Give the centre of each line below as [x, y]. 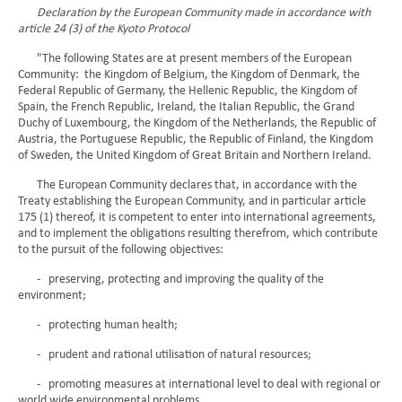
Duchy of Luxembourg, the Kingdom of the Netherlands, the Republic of [197, 123]
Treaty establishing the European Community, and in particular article [192, 201]
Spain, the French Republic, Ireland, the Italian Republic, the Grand [186, 107]
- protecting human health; [98, 325]
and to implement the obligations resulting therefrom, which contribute [198, 234]
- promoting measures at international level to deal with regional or [199, 385]
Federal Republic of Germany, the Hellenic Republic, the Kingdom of [188, 91]
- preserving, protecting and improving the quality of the [171, 280]
